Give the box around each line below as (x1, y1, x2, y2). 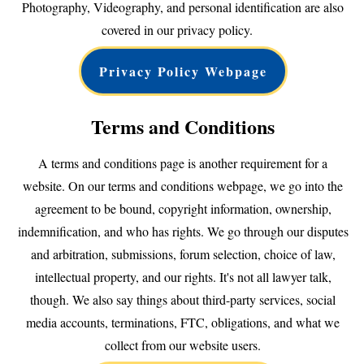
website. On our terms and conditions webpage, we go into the (23, 176, 343, 194)
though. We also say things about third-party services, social (30, 290, 336, 308)
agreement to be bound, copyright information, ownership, (34, 199, 331, 217)
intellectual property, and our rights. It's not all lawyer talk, (34, 267, 331, 285)
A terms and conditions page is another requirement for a (38, 154, 327, 171)
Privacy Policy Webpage (98, 61, 267, 80)
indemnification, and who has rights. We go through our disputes (17, 222, 349, 240)
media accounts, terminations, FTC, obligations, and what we (26, 313, 340, 331)
